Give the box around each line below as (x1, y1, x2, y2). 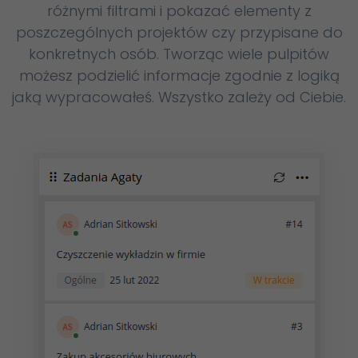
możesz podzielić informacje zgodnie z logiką (18, 66, 340, 86)
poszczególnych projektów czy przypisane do (15, 22, 343, 43)
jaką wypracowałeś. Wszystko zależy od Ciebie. (12, 87, 346, 108)
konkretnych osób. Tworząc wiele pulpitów (29, 44, 329, 65)
